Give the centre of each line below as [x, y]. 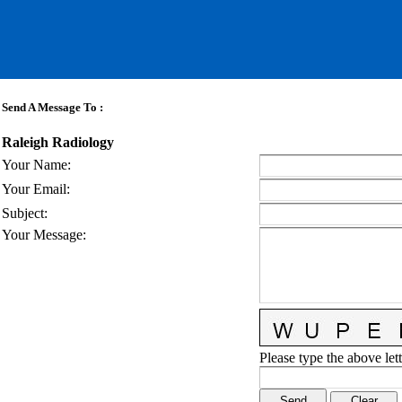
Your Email [34, 189]
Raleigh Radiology [58, 143]
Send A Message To [49, 108]
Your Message [42, 235]
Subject [23, 213]
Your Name [35, 165]
